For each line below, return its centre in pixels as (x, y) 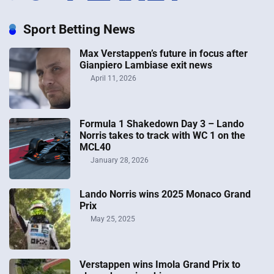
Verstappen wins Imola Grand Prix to (160, 265)
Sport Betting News (79, 29)
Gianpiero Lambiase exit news (146, 65)
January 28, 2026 (119, 161)
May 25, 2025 (112, 219)
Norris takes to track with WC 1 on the (162, 136)
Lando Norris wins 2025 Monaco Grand (165, 194)
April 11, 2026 (113, 79)
